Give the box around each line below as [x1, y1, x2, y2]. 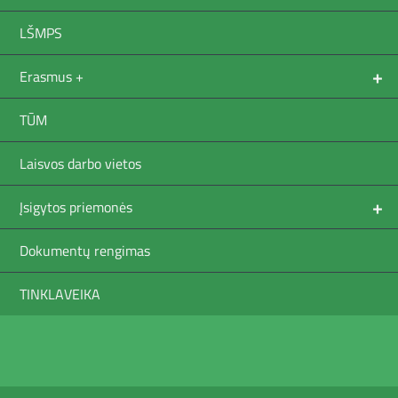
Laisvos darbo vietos [20, 154, 141, 174]
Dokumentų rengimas [20, 241, 150, 261]
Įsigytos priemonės [20, 197, 132, 218]
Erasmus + [20, 67, 84, 87]
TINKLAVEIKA [20, 284, 100, 305]
